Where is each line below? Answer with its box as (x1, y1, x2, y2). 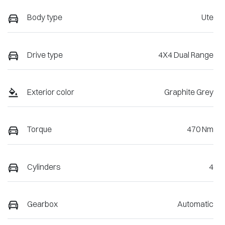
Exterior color (27, 87, 74, 97)
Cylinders (27, 161, 61, 172)
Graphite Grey (164, 87, 213, 97)
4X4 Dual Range (158, 49, 213, 60)
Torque (27, 124, 52, 135)
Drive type (27, 49, 63, 60)
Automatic (177, 198, 213, 209)
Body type (27, 12, 62, 23)
